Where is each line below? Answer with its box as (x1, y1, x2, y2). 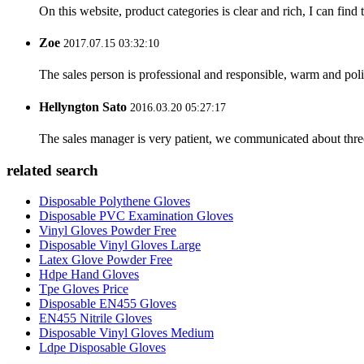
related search (6, 161, 98, 179)
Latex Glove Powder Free (39, 253, 172, 267)
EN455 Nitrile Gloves (39, 311, 152, 326)
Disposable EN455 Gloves (39, 297, 176, 311)
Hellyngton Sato (39, 99, 127, 114)
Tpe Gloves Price (39, 282, 128, 297)
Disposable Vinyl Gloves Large (39, 238, 201, 253)
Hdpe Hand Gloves (39, 267, 139, 282)
